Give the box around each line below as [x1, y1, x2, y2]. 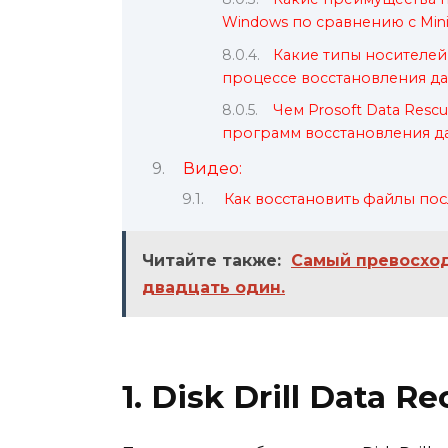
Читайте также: [142, 251, 281, 271]
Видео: [182, 159, 242, 179]
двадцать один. [142, 278, 285, 298]
